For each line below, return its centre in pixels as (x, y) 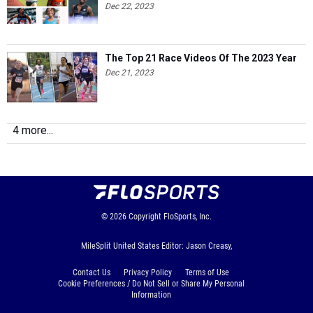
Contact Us (92, 272)
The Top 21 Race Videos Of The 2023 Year (201, 58)
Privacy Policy (148, 272)
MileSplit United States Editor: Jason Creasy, (156, 246)
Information (151, 294)
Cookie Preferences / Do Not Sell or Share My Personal (151, 283)
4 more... (33, 130)
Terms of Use (207, 272)
